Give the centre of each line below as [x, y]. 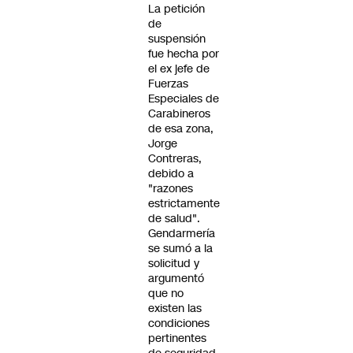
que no [166, 293]
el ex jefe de [179, 69]
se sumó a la [180, 248]
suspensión [177, 39]
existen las [175, 308]
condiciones [179, 323]
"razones [171, 188]
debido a [171, 173]
